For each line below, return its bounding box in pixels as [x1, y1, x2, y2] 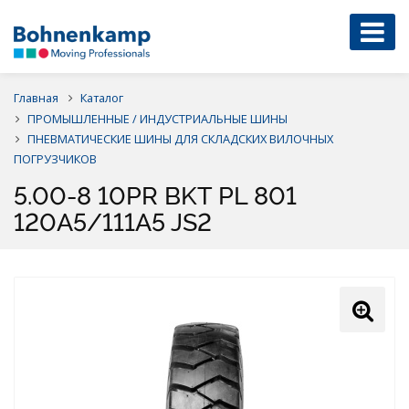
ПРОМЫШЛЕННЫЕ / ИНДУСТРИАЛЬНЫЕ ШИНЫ [27, 110, 288, 127]
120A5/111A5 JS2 [14, 207, 212, 236]
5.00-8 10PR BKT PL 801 [14, 181, 297, 210]
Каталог [80, 89, 123, 106]
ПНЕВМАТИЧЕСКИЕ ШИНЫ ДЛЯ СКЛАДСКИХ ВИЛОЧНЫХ [27, 130, 333, 147]
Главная [14, 89, 58, 106]
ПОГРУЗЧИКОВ [14, 150, 97, 167]
